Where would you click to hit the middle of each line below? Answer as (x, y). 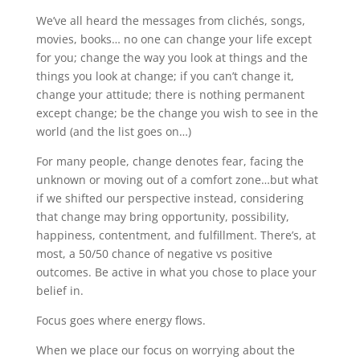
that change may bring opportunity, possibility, (162, 216)
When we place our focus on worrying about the (165, 350)
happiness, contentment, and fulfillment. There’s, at (176, 235)
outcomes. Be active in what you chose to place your (176, 272)
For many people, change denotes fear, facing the (170, 161)
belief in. (59, 290)
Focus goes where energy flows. (121, 320)
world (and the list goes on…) (113, 131)
